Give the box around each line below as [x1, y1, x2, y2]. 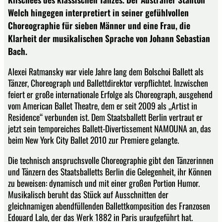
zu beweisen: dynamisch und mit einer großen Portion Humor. [8, 176, 200, 189]
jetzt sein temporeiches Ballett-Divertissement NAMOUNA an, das [8, 122, 211, 135]
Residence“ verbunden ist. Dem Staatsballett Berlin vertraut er [8, 111, 203, 124]
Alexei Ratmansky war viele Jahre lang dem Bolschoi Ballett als [8, 65, 204, 78]
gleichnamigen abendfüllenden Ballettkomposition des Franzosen [8, 199, 210, 212]
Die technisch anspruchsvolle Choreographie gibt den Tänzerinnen [8, 153, 214, 166]
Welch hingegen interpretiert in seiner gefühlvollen [8, 5, 189, 19]
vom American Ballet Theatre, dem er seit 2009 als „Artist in [8, 99, 197, 112]
